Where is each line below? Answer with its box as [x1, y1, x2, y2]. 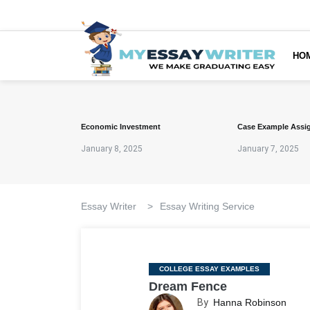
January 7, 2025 [237, 144, 299, 154]
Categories [148, 264, 201, 277]
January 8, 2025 [81, 144, 143, 154]
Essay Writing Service [160, 201, 255, 212]
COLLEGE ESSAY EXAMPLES [159, 265, 259, 273]
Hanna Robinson [213, 297, 286, 308]
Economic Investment [81, 122, 161, 131]
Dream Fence [149, 280, 227, 293]
